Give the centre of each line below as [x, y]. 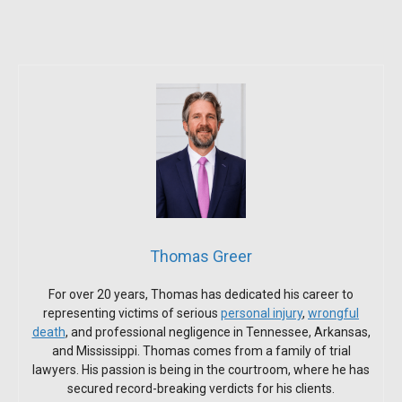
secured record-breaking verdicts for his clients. [201, 388]
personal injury [262, 313]
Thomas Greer [201, 256]
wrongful [333, 313]
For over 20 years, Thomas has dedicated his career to [201, 294]
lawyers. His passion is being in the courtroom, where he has [201, 369]
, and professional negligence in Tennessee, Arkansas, [218, 332]
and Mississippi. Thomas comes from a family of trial [201, 350]
